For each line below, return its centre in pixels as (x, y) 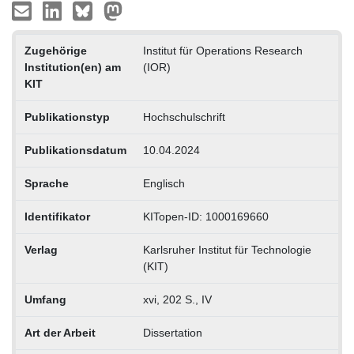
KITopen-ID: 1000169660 (205, 216)
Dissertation (172, 332)
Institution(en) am (72, 67)
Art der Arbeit (60, 332)
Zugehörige (55, 50)
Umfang (45, 299)
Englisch (164, 183)
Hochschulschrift (184, 117)
